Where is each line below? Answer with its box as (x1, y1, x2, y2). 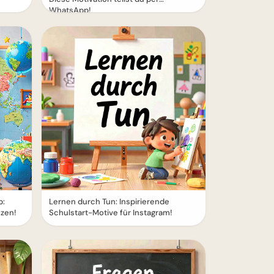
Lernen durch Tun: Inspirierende (49, 196, 169, 207)
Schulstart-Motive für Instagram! (49, 207, 172, 218)
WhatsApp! (49, 5, 91, 15)
